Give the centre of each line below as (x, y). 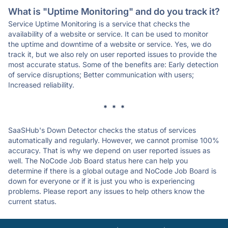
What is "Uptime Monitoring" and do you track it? (114, 11)
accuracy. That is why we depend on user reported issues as (109, 150)
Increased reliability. (41, 85)
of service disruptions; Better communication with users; (101, 75)
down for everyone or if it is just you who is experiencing (102, 181)
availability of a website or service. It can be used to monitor (108, 34)
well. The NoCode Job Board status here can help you (98, 161)
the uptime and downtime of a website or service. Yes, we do (110, 44)
